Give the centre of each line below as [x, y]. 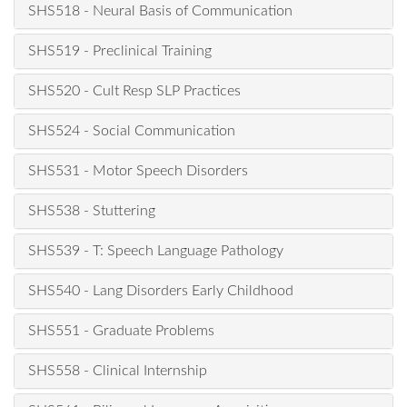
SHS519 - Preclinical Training [120, 51]
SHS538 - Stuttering [92, 211]
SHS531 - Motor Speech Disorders [138, 171]
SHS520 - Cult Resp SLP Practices [134, 91]
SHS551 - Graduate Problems [121, 331]
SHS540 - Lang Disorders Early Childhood [161, 291]
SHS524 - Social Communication [132, 131]
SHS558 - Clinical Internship [118, 371]
